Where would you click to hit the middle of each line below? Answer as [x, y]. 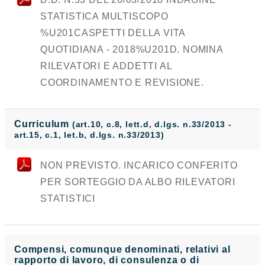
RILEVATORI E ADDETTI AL [106, 66]
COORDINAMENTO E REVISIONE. [122, 83]
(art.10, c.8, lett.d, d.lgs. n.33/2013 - [152, 125]
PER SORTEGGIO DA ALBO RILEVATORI [138, 182]
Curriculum [43, 124]
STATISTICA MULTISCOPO [104, 17]
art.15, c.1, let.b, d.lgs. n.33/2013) [89, 135]
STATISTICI [68, 199]
